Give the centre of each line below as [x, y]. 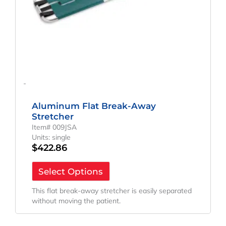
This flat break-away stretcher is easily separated [111, 190]
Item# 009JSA [54, 127]
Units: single [51, 137]
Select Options [71, 171]
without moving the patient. [76, 201]
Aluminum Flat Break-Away [94, 106]
